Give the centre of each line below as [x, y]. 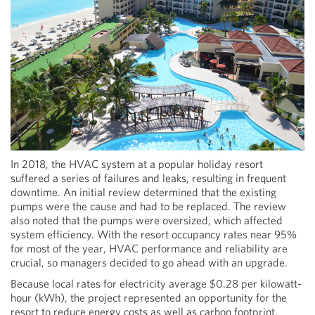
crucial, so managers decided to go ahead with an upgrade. [149, 262]
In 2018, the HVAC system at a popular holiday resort [137, 164]
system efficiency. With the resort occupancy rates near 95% [154, 234]
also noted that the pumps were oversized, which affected [147, 220]
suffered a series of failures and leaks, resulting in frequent [148, 178]
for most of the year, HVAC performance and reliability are [149, 248]
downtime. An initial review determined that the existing [143, 192]
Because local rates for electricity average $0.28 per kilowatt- [156, 283]
